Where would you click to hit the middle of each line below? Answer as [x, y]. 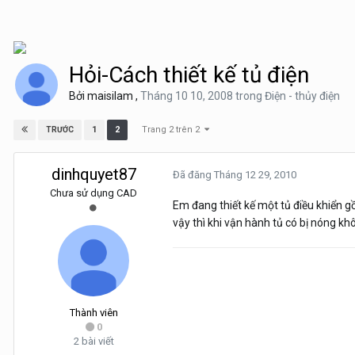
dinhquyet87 [94, 175]
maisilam [110, 96]
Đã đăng [193, 175]
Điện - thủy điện [302, 96]
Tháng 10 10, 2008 [188, 96]
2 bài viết [94, 342]
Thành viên [94, 313]
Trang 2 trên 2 [173, 130]
